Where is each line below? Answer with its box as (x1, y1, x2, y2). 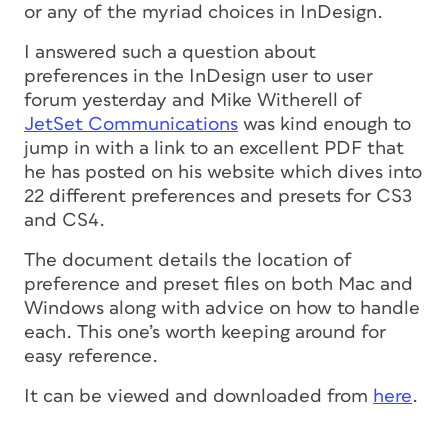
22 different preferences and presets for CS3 (24, 186, 412, 206)
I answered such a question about (24, 42, 316, 62)
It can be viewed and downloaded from (24, 386, 373, 406)
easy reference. (24, 346, 158, 366)
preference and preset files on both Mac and (24, 274, 413, 294)
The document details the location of (24, 250, 352, 270)
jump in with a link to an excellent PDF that (24, 138, 404, 158)
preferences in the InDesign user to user (24, 66, 373, 86)
